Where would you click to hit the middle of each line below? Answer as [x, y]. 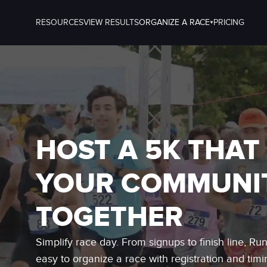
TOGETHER [109, 218]
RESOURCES [60, 23]
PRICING [229, 23]
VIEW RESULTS [111, 23]
